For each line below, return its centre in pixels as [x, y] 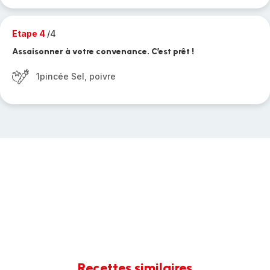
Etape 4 [30, 33]
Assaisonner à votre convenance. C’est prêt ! [103, 52]
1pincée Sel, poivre [76, 76]
